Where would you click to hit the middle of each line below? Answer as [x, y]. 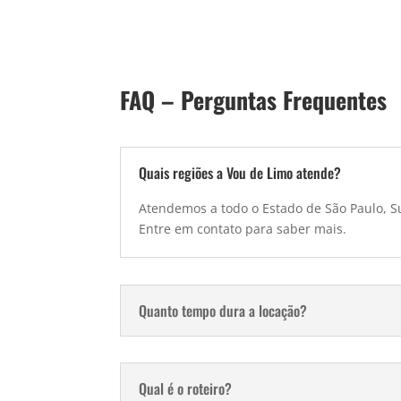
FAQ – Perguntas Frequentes [254, 99]
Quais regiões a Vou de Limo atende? [240, 173]
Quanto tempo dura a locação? [223, 310]
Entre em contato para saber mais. [243, 229]
